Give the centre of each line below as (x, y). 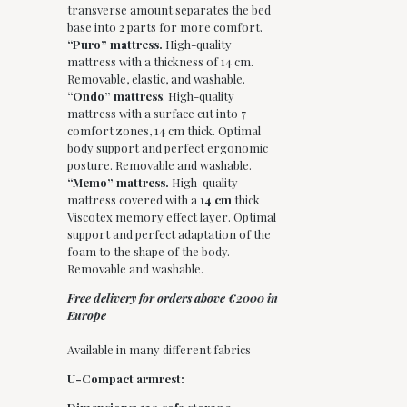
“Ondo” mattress (115, 95)
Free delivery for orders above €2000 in (173, 297)
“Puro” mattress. (115, 44)
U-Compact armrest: (126, 378)
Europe (87, 314)
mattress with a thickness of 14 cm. (160, 61)
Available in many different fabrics (159, 349)
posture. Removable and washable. (159, 164)
